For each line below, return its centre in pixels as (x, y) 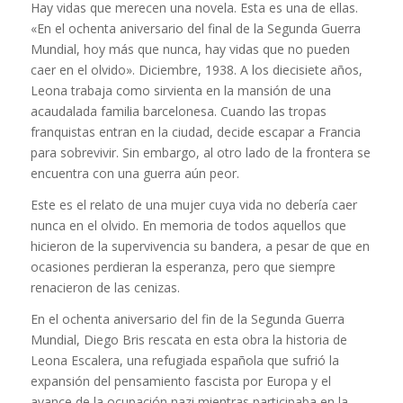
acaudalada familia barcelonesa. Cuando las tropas (178, 112)
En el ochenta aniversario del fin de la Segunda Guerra (187, 319)
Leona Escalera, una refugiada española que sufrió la (184, 361)
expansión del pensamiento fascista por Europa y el (180, 381)
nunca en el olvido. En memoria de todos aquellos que (188, 226)
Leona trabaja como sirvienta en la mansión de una (180, 91)
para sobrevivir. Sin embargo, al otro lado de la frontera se (200, 153)
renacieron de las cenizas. (105, 288)
